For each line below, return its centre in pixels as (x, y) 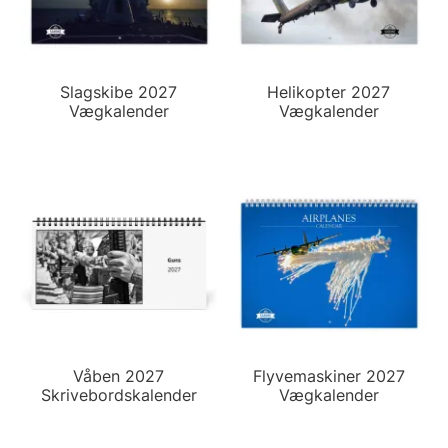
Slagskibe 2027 (119, 91)
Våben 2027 (119, 375)
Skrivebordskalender (119, 394)
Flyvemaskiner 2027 (329, 375)
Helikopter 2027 (329, 91)
